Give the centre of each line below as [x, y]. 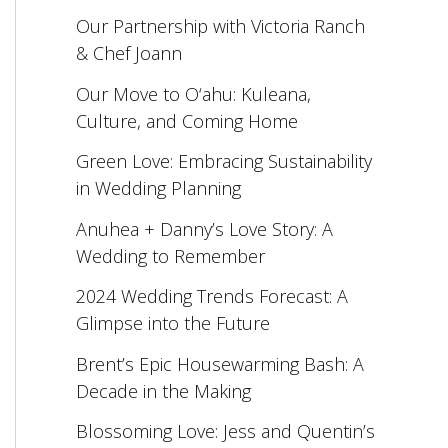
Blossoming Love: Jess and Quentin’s [225, 431]
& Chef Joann [129, 53]
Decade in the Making [163, 390]
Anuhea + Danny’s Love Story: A [204, 228]
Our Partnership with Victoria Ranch [220, 26]
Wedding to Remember [170, 255]
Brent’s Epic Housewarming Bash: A [220, 363]
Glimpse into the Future [173, 323]
